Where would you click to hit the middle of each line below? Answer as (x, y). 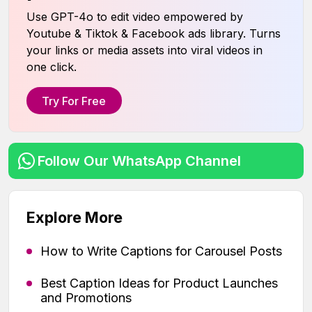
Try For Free (74, 101)
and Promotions (86, 298)
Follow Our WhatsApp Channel (139, 161)
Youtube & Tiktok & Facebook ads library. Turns (154, 34)
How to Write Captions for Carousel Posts (161, 251)
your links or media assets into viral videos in (145, 50)
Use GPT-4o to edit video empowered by (135, 17)
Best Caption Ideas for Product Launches (159, 283)
